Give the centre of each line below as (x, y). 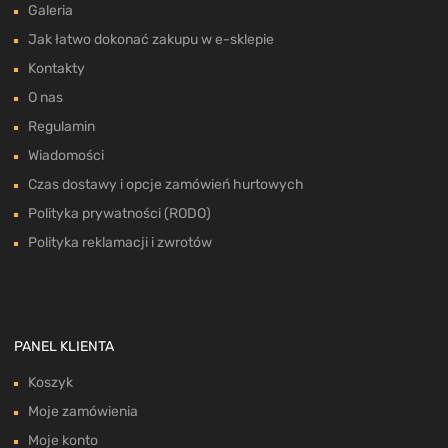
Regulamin (61, 127)
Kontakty (56, 69)
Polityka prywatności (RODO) (119, 214)
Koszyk (50, 383)
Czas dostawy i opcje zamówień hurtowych (166, 185)
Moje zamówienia (83, 412)
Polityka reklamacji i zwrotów (120, 243)
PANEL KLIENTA (64, 347)
